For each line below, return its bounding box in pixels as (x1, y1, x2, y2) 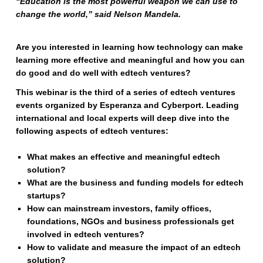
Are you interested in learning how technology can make (15, 42, 243, 52)
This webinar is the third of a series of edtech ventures (15, 87, 235, 97)
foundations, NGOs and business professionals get (27, 217, 235, 227)
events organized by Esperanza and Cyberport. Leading (15, 100, 239, 110)
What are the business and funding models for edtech (27, 178, 244, 188)
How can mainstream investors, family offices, (27, 204, 212, 214)
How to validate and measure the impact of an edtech (27, 242, 241, 252)
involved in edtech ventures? (27, 230, 145, 240)
